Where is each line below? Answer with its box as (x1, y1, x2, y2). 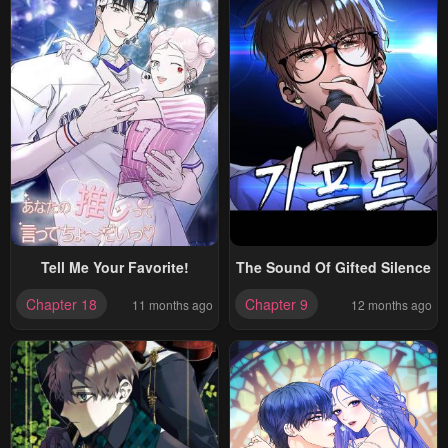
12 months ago (351, 295, 432, 313)
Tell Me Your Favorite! (40, 257, 189, 278)
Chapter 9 (245, 294, 308, 315)
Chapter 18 (26, 294, 97, 315)
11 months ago (132, 295, 213, 313)
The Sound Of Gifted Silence (236, 257, 431, 278)
